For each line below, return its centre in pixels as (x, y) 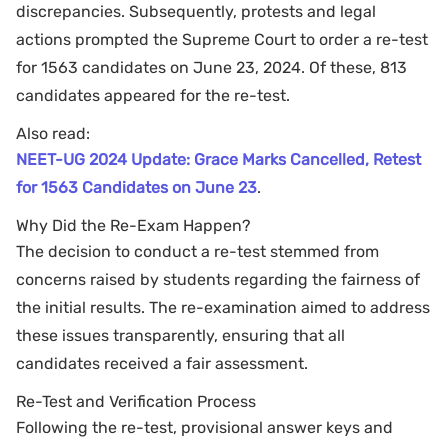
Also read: (53, 133)
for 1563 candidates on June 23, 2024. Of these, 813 (211, 67)
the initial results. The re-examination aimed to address (223, 307)
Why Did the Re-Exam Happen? (133, 225)
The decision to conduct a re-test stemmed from (197, 251)
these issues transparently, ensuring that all (180, 335)
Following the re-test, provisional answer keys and (204, 427)
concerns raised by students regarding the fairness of (218, 279)
